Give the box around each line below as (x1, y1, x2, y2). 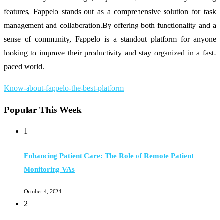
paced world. (4, 62, 44, 71)
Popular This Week (4, 104, 82, 115)
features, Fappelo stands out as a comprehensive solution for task (4, 7, 216, 16)
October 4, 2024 (24, 188, 61, 195)
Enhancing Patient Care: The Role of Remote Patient (24, 151, 193, 160)
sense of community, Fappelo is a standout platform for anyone (4, 34, 216, 43)
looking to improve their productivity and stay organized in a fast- (4, 48, 216, 57)
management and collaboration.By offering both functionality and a (4, 21, 216, 29)
